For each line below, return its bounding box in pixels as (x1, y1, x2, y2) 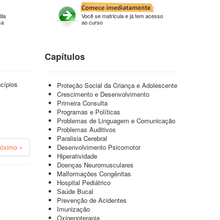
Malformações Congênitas (57, 169, 131, 178)
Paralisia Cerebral (57, 134, 107, 143)
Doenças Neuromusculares (57, 160, 134, 169)
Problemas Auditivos (57, 125, 116, 134)
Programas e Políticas (57, 107, 120, 116)
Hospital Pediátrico (57, 178, 110, 187)
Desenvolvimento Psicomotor (57, 142, 140, 152)
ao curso (82, 18, 103, 26)
